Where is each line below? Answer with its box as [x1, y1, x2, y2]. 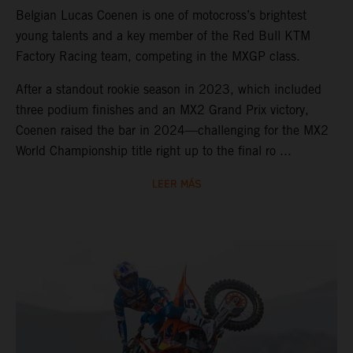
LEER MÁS [151, 177, 202, 191]
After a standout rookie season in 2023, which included [16, 81, 321, 97]
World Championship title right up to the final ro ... [16, 143, 292, 158]
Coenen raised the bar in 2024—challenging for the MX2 [16, 122, 329, 138]
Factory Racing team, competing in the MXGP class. [16, 48, 300, 64]
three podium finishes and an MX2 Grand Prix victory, [16, 102, 309, 117]
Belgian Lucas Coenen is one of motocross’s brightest [16, 7, 307, 23]
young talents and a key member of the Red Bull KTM [16, 28, 310, 43]
